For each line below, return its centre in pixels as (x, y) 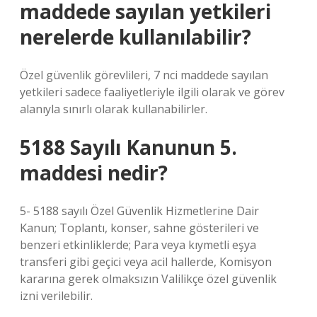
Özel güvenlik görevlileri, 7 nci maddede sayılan (144, 75)
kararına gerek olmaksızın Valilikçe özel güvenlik (148, 279)
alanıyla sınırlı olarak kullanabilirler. (114, 109)
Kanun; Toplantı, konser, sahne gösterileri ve (139, 228)
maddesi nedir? (94, 173)
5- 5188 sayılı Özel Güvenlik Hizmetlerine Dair (139, 211)
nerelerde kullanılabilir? (136, 37)
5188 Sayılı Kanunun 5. (128, 147)
